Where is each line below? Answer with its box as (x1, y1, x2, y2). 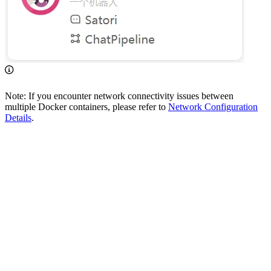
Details (5, 112, 31, 123)
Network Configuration (168, 101, 258, 112)
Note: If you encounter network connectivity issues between (5, 90, 233, 101)
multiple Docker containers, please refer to (5, 101, 168, 112)
